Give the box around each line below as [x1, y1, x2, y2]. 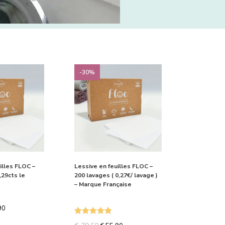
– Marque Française [74, 180, 132, 189]
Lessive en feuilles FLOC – [74, 162, 153, 171]
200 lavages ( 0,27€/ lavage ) [74, 171, 158, 180]
